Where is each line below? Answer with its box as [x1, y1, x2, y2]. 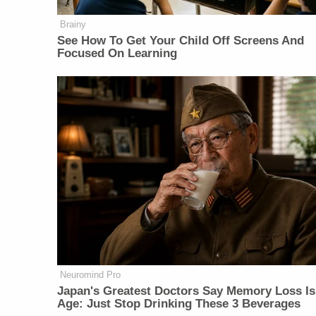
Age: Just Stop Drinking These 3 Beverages [57, 296, 301, 310]
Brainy [60, 19, 87, 30]
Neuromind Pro [60, 269, 121, 280]
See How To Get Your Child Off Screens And [57, 34, 305, 48]
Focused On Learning [57, 47, 178, 61]
